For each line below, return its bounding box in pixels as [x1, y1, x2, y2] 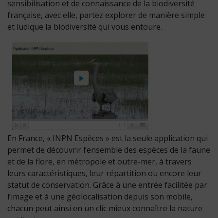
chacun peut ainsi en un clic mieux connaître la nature [7, 203, 202, 214]
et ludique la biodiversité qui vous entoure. [7, 21, 162, 32]
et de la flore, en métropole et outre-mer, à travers [7, 156, 192, 167]
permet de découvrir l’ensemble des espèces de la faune [7, 145, 210, 155]
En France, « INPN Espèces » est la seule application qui [7, 133, 208, 144]
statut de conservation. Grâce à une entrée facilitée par [7, 180, 207, 190]
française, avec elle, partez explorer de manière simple [7, 10, 205, 20]
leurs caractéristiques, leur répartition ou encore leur [7, 168, 201, 179]
